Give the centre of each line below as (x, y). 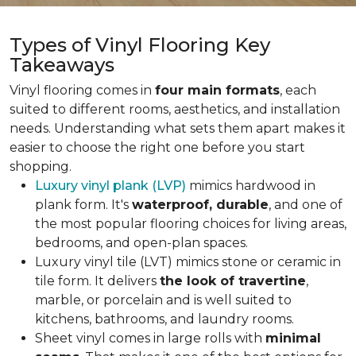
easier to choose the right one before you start (157, 147)
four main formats (217, 90)
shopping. (41, 166)
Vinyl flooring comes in (82, 90)
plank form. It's (83, 205)
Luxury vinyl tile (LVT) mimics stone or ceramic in (188, 262)
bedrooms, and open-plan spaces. (141, 243)
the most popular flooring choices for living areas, (191, 224)
